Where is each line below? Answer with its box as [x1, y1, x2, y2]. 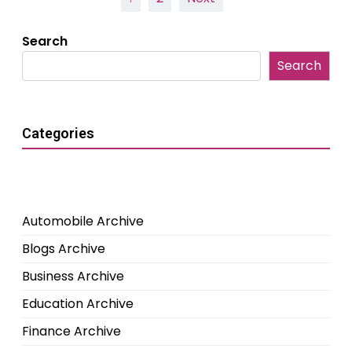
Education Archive [22, 295, 134, 313]
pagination [9, 5, 123, 33]
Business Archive [22, 267, 124, 286]
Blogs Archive [22, 240, 105, 258]
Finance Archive [22, 322, 121, 341]
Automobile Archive [22, 212, 144, 231]
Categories [22, 125, 94, 142]
